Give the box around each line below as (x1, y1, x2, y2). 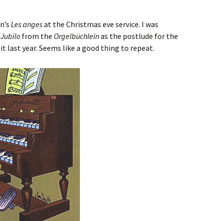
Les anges (11, 19, 42, 30)
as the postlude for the (99, 31, 178, 41)
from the (20, 31, 54, 41)
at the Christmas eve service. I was (42, 19, 158, 30)
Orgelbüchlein (54, 31, 99, 41)
